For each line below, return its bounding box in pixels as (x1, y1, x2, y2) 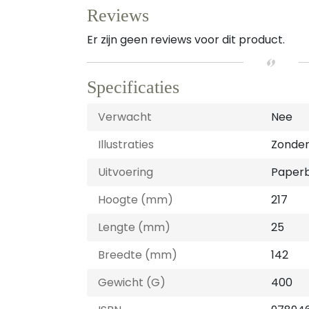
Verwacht (98, 109, 152, 125)
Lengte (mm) (98, 219, 170, 235)
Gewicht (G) (98, 275, 166, 290)
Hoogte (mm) (98, 192, 173, 208)
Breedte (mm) (98, 247, 177, 263)
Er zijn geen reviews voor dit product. (87, 32, 285, 48)
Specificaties (87, 77, 179, 97)
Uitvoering (98, 164, 153, 180)
